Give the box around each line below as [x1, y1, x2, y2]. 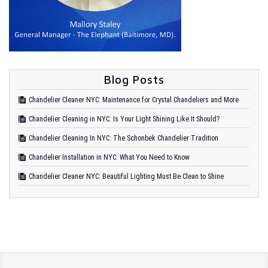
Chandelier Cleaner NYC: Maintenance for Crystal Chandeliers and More [29, 96, 239, 104]
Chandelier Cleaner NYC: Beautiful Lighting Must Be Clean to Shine [29, 172, 224, 181]
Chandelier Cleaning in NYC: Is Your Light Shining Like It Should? [29, 115, 220, 123]
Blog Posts [103, 73, 165, 86]
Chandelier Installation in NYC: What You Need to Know [29, 153, 190, 162]
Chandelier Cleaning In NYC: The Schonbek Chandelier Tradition [29, 134, 218, 142]
